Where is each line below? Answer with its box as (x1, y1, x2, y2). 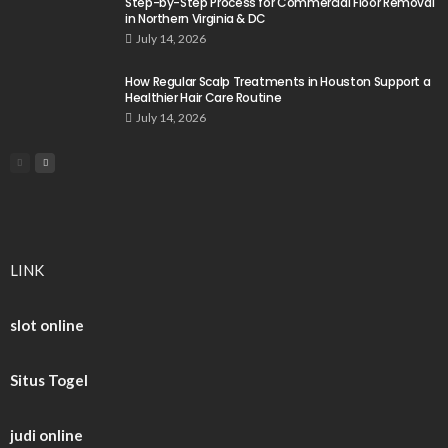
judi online (10, 426, 83, 445)
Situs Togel (10, 371, 88, 390)
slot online (10, 316, 84, 335)
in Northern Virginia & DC (125, 10, 266, 28)
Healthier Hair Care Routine (125, 89, 282, 107)
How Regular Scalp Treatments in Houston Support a (125, 73, 431, 91)
